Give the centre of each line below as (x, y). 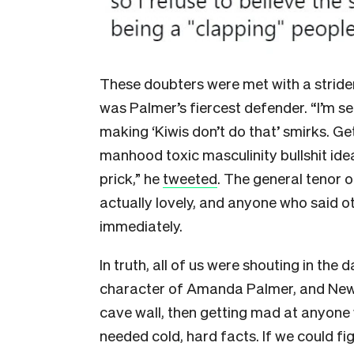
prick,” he (131, 177)
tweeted (190, 177)
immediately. (141, 225)
